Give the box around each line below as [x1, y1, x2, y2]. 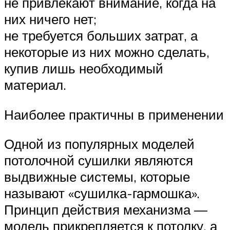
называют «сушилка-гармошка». [4, 185, 200, 202]
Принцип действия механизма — [4, 201, 207, 218]
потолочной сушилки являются [4, 152, 193, 169]
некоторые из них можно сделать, [4, 43, 209, 60]
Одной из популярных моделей [4, 136, 195, 152]
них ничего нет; [4, 10, 97, 27]
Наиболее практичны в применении [4, 106, 224, 123]
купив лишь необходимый [4, 60, 163, 76]
